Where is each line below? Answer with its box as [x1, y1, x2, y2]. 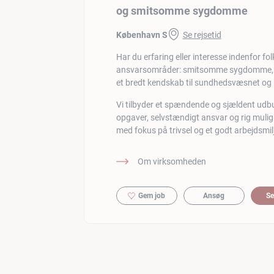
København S [116, 29, 168, 40]
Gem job [138, 191, 165, 200]
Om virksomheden [137, 156, 206, 166]
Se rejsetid [182, 29, 221, 40]
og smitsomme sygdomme [116, 4, 248, 17]
